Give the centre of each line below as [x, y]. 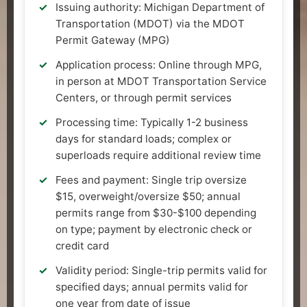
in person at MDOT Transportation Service [161, 81]
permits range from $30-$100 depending [156, 212]
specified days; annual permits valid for [152, 286]
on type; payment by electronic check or [154, 229]
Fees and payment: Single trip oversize [151, 180]
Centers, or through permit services [144, 97]
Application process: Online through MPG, [159, 64]
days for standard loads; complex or [144, 138]
